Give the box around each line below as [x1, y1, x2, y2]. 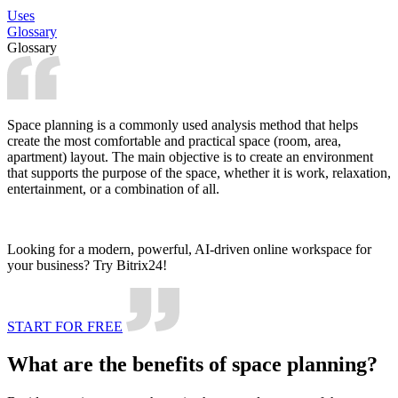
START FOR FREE [7, 318, 123, 334]
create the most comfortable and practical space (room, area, [7, 132, 341, 148]
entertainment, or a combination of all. [7, 180, 219, 196]
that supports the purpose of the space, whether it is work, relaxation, [7, 164, 391, 180]
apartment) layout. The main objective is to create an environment [7, 148, 373, 164]
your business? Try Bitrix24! [7, 257, 167, 273]
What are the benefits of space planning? [7, 352, 378, 376]
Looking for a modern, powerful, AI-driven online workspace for [7, 241, 371, 257]
